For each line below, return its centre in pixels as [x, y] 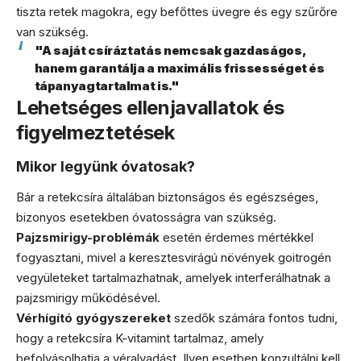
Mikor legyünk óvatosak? [106, 166]
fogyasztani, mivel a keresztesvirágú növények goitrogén [174, 257]
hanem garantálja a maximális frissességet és [179, 68]
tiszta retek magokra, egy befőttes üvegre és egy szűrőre [177, 12]
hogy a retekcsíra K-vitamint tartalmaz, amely [140, 338]
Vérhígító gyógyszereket [93, 318]
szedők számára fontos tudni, [254, 318]
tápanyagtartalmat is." [107, 86]
